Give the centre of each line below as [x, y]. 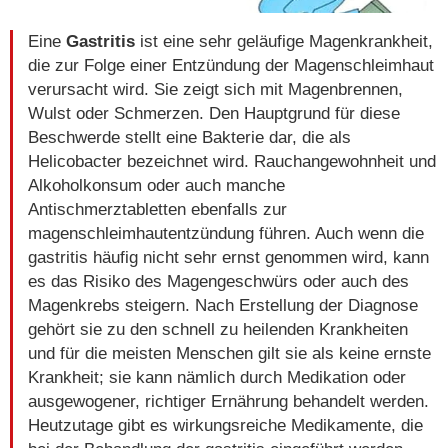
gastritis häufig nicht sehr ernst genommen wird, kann [228, 257]
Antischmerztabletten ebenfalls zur [157, 209]
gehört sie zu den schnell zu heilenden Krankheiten [218, 329]
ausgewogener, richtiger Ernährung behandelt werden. [228, 401]
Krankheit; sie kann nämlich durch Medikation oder [217, 377]
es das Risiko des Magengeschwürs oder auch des [218, 281]
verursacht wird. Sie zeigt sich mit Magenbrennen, [215, 89]
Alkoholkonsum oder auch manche [156, 185]
